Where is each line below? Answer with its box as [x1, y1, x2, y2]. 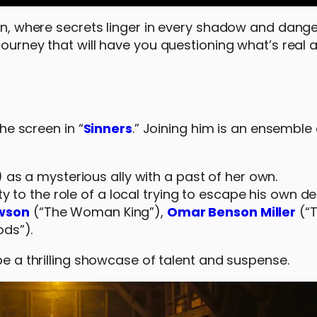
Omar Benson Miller [166, 203, 296, 221]
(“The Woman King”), [30, 203, 167, 221]
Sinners [83, 120, 132, 137]
